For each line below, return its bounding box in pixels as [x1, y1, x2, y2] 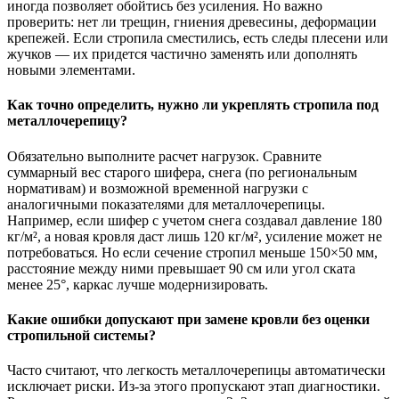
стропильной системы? [7, 327, 156, 343]
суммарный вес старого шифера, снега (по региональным [7, 164, 357, 180]
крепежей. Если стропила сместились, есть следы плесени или [7, 30, 388, 46]
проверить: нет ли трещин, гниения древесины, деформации [7, 14, 377, 30]
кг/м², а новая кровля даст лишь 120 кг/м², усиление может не [7, 228, 382, 244]
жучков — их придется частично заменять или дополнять [7, 46, 357, 62]
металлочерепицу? [7, 113, 127, 129]
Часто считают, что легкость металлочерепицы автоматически [7, 362, 386, 379]
